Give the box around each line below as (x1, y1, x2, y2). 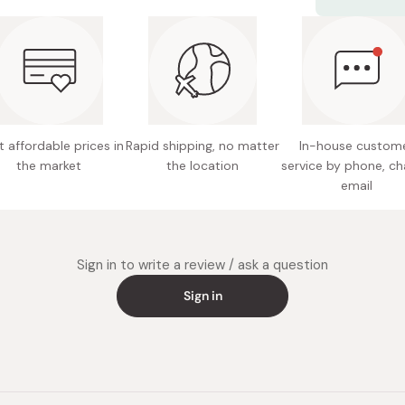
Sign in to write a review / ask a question (77, 256, 328, 274)
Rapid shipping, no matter (126, 137, 279, 154)
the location (166, 157, 239, 174)
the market (16, 157, 81, 174)
